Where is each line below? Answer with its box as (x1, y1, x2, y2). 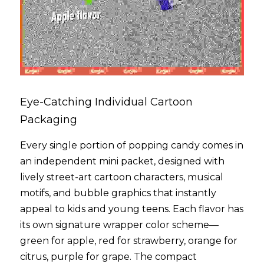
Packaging (20, 113, 77, 127)
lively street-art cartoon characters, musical (20, 171, 223, 183)
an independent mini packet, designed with (20, 156, 225, 167)
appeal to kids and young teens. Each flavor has (20, 203, 243, 215)
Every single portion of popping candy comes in (20, 140, 243, 151)
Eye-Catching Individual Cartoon (20, 95, 193, 109)
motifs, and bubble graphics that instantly (20, 187, 216, 199)
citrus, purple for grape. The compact (20, 251, 197, 263)
